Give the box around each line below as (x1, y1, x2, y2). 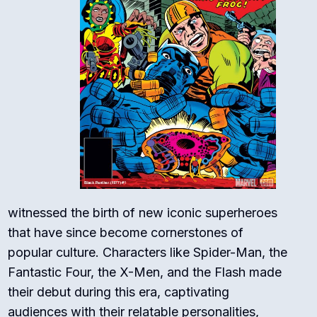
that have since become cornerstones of (8, 224, 244, 240)
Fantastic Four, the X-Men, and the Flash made (8, 264, 282, 279)
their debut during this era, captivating (8, 284, 230, 299)
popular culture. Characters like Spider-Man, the (8, 244, 288, 260)
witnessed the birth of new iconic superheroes (8, 204, 278, 220)
